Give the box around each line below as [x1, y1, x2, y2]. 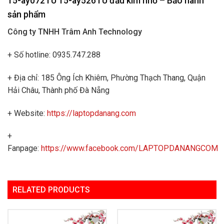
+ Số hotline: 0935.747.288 [7, 50, 100, 60]
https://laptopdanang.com [47, 108, 136, 118]
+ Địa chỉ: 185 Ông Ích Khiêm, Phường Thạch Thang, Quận [7, 72, 205, 82]
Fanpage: [7, 143, 41, 153]
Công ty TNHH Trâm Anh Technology [7, 27, 142, 37]
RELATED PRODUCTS [12, 185, 90, 195]
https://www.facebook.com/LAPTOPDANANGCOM [41, 143, 218, 153]
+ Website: [7, 108, 47, 118]
